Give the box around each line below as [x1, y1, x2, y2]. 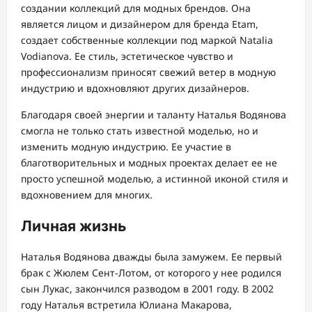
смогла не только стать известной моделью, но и [21, 124, 258, 138]
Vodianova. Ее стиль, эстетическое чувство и [21, 49, 233, 63]
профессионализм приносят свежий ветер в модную [21, 65, 276, 79]
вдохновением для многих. [21, 188, 153, 202]
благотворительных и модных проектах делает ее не [21, 156, 277, 170]
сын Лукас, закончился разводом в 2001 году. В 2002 [21, 282, 274, 296]
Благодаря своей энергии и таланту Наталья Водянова [21, 108, 286, 122]
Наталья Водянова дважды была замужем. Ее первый [21, 250, 282, 264]
